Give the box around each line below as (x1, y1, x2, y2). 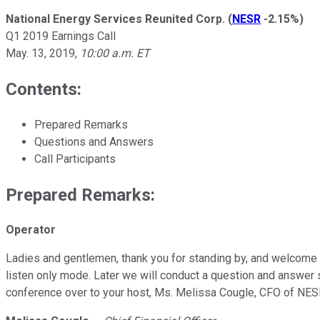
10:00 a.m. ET (80, 46, 150, 60)
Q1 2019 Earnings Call (6, 29, 116, 43)
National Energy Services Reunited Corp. (6, 11, 225, 26)
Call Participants (34, 151, 116, 166)
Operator (6, 223, 56, 237)
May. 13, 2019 (6, 46, 75, 60)
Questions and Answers (34, 134, 154, 149)
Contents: (6, 79, 81, 99)
